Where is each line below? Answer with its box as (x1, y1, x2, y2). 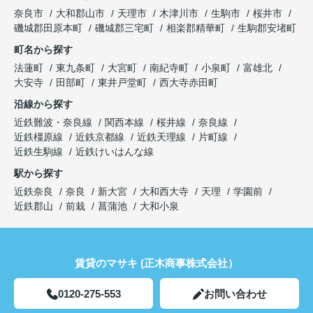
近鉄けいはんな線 (75, 146, 154, 157)
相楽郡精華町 (166, 22, 225, 34)
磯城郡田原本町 (14, 22, 82, 34)
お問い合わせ (203, 288, 267, 300)
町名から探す (14, 44, 73, 55)
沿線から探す (14, 99, 73, 110)
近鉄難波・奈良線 (14, 117, 95, 128)
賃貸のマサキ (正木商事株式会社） (75, 257, 238, 269)
